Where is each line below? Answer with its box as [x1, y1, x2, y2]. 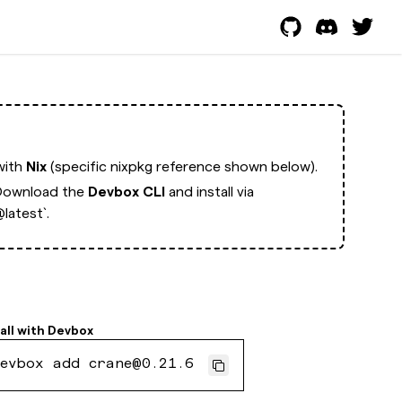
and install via [164, 184, 254, 199]
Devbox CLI [87, 184, 165, 199]
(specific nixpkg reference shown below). [46, 159, 318, 174]
